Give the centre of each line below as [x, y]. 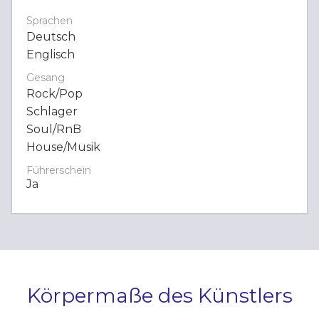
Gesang [46, 78]
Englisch [51, 54]
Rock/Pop [54, 94]
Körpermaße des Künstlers [159, 296]
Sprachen [49, 21]
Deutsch [51, 37]
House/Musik [63, 147]
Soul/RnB [54, 129]
